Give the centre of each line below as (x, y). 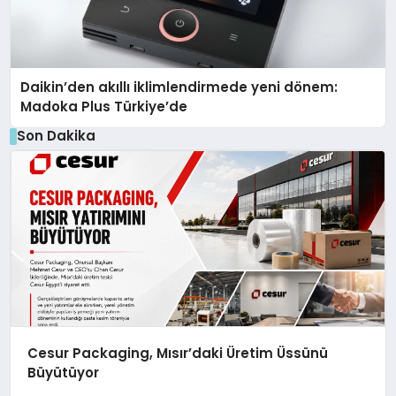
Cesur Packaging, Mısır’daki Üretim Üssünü (177, 353)
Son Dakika (56, 136)
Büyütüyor (63, 372)
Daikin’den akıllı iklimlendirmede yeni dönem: (179, 88)
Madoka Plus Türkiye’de (104, 107)
